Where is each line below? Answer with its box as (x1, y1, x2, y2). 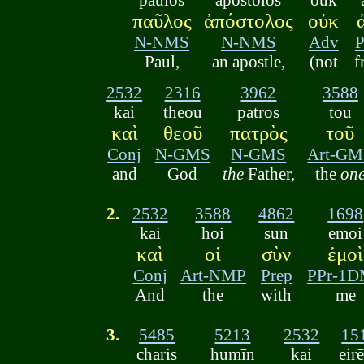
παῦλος (132, 9, 192, 32)
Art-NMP (180, 266, 246, 285)
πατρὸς (229, 122, 288, 145)
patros (237, 102, 280, 122)
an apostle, (211, 51, 285, 71)
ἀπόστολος (203, 9, 293, 32)
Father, (243, 164, 295, 184)
